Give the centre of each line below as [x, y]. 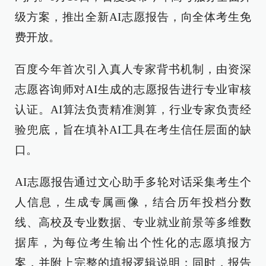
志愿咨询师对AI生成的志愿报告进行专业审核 [133, 89]
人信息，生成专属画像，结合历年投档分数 [133, 202]
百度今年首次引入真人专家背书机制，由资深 [133, 69]
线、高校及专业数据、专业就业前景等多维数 [133, 222]
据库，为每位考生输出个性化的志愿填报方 [133, 243]
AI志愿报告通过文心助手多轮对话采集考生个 [133, 182]
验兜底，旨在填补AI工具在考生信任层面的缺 [133, 130]
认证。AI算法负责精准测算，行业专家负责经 [133, 110]
